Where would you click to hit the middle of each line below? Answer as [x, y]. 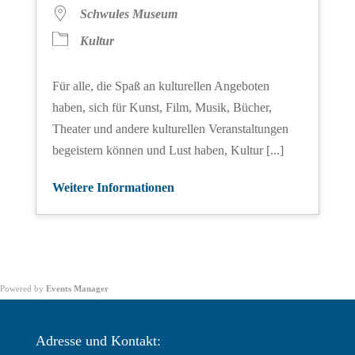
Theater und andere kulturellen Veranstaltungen [170, 129]
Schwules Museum [128, 14]
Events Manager [77, 289]
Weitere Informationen [113, 188]
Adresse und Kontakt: [98, 341]
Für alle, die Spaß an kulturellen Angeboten [160, 86]
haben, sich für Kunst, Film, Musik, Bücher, [162, 108]
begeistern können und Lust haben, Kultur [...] [168, 151]
